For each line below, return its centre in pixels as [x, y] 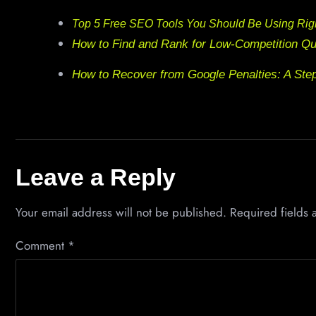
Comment [42, 245]
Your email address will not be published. [121, 213]
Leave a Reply [96, 177]
